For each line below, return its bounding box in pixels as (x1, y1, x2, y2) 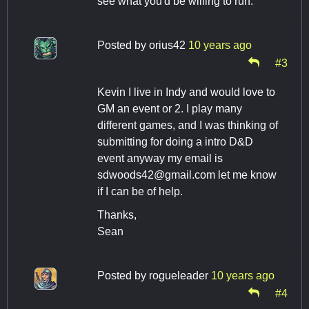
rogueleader (149, 269, 208, 281)
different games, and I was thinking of (97, 119, 278, 131)
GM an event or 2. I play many (97, 102, 242, 114)
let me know (215, 168, 277, 181)
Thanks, (97, 208, 137, 221)
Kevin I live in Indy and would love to (97, 86, 275, 98)
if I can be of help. (97, 185, 183, 197)
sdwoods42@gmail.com (97, 168, 215, 181)
